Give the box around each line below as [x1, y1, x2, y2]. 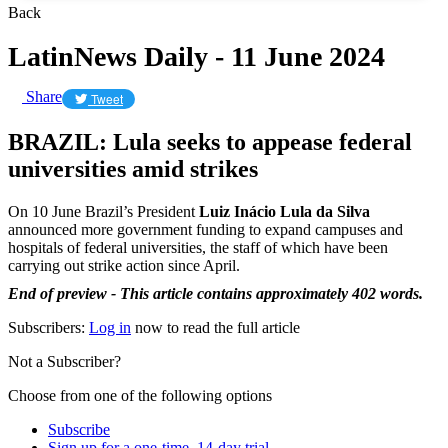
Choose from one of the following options [8, 386, 272, 404]
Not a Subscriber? [8, 352, 121, 370]
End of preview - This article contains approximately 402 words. [8, 284, 423, 302]
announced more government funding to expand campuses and [8, 220, 403, 238]
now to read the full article [131, 318, 300, 336]
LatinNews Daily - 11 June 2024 [8, 40, 385, 72]
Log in [89, 318, 131, 336]
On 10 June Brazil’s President [8, 202, 199, 220]
